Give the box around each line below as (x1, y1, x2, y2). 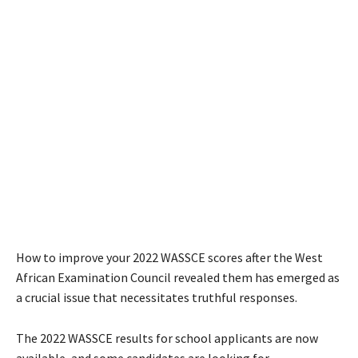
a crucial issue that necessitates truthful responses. (16, 289, 297, 305)
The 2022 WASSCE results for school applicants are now (16, 330, 318, 346)
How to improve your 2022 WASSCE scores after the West (16, 249, 323, 265)
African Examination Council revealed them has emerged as (16, 269, 340, 285)
